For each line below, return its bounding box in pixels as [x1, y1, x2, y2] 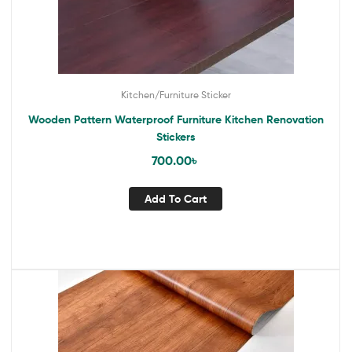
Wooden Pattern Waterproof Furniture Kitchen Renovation [27, 112, 266, 126]
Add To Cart [145, 192, 207, 207]
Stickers [156, 129, 196, 144]
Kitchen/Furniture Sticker [120, 88, 231, 101]
